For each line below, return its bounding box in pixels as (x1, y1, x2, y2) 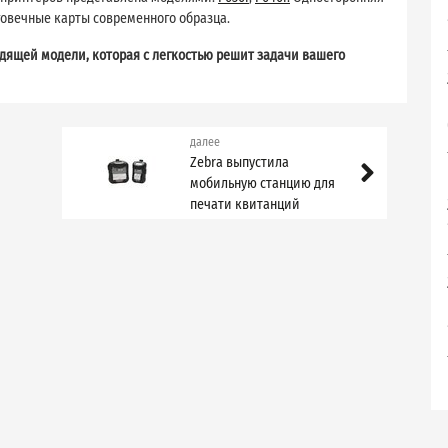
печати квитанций (189, 195, 300, 213)
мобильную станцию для (189, 174, 335, 192)
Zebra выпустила (189, 153, 289, 171)
